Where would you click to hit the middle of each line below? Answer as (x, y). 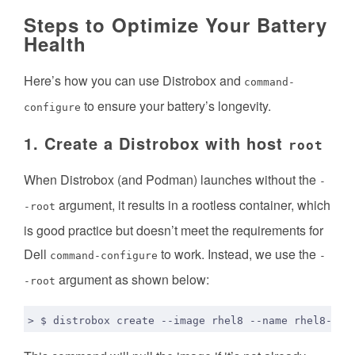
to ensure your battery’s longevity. (176, 106)
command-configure (104, 256)
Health (55, 44)
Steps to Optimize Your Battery (176, 25)
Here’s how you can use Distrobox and (134, 81)
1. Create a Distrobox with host (156, 143)
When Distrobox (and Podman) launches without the (172, 180)
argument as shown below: (132, 280)
